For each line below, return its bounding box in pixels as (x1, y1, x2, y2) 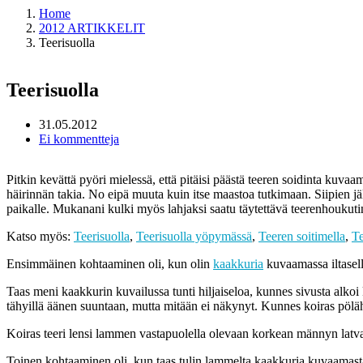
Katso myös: (6, 228, 74, 243)
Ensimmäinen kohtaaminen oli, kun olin (6, 256, 213, 271)
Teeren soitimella (258, 228, 345, 243)
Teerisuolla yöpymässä (136, 228, 252, 243)
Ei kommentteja (39, 131, 119, 146)
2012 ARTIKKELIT (39, 21, 145, 35)
